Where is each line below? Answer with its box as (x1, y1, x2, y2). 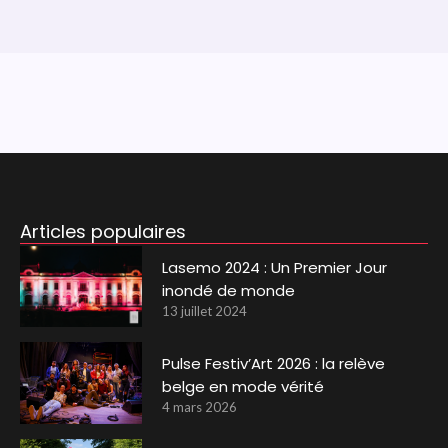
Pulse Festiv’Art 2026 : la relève (162, 353, 386, 375)
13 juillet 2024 (162, 302, 248, 319)
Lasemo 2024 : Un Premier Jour (162, 256, 388, 278)
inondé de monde (162, 279, 296, 301)
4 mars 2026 (162, 399, 238, 416)
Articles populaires (19, 218, 186, 244)
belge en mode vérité (162, 376, 325, 398)
